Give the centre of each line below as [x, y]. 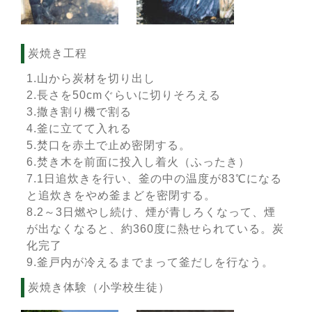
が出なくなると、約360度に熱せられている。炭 [155, 229]
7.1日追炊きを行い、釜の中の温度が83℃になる [154, 179]
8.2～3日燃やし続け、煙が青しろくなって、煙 [151, 212]
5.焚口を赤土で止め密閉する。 [108, 146]
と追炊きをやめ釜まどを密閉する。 [121, 196]
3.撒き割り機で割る [79, 112]
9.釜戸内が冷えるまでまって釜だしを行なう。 [150, 263]
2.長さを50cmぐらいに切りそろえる [123, 95]
